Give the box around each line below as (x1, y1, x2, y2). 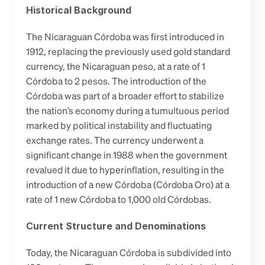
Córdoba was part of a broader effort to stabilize (26, 89, 224, 102)
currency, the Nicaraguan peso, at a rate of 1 (26, 60, 205, 73)
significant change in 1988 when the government (26, 148, 227, 161)
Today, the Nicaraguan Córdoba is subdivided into (26, 246, 231, 259)
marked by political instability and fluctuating (26, 119, 212, 132)
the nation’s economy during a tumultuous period (26, 104, 229, 117)
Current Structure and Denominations (26, 220, 206, 232)
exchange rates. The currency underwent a (26, 134, 203, 147)
